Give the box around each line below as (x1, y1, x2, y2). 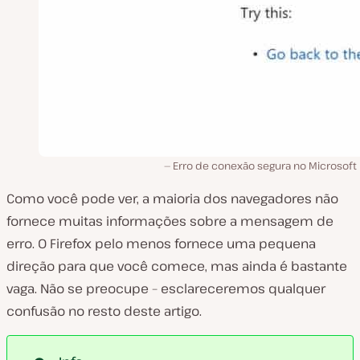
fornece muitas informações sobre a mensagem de (6, 211, 333, 230)
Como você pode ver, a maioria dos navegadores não (6, 189, 338, 207)
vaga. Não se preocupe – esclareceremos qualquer (6, 279, 325, 297)
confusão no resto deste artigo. (6, 301, 202, 320)
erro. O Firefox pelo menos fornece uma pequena (6, 234, 316, 252)
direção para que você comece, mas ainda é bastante (6, 256, 347, 275)
